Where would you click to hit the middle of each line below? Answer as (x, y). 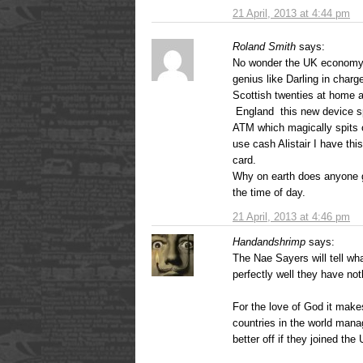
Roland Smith (264, 46)
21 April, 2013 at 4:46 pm (291, 216)
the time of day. (269, 192)
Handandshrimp (269, 241)
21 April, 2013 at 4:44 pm (291, 13)
